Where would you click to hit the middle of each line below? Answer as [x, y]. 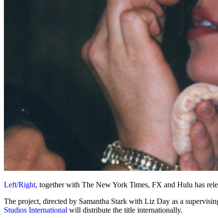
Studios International [36, 210]
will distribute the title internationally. [125, 210]
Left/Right [20, 185]
